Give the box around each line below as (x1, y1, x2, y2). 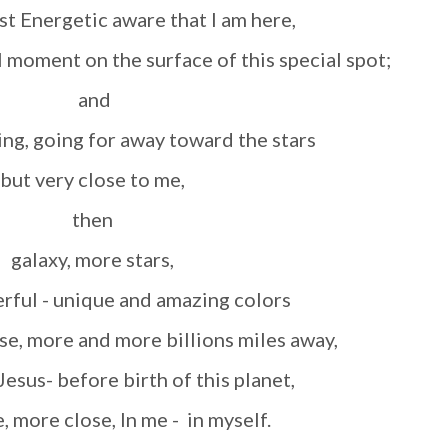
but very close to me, (11, 167, 189, 192)
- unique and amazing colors (42, 287, 295, 312)
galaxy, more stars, (21, 247, 178, 272)
